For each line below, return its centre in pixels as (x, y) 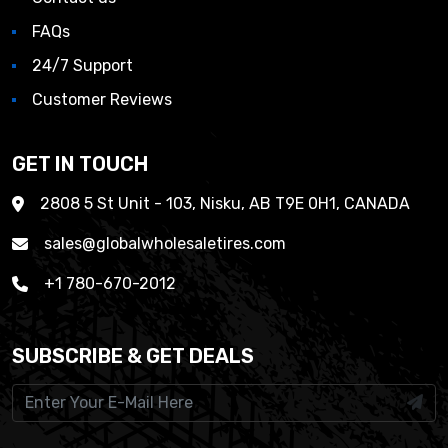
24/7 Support (82, 65)
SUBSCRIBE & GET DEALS (133, 355)
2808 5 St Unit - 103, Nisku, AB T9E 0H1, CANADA (225, 203)
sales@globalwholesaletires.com (165, 243)
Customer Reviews (102, 99)
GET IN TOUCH (80, 163)
